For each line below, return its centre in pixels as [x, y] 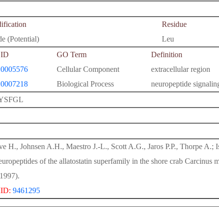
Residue [174, 24]
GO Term [72, 55]
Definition [167, 55]
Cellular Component [88, 69]
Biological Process [85, 84]
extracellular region [181, 69]
